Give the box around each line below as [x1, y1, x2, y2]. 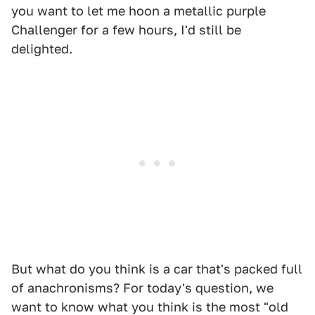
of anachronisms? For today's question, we [11, 281, 274, 296]
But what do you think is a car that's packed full [11, 262, 302, 277]
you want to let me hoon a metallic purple [11, 4, 266, 19]
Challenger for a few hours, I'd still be [11, 22, 241, 38]
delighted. [11, 41, 72, 57]
